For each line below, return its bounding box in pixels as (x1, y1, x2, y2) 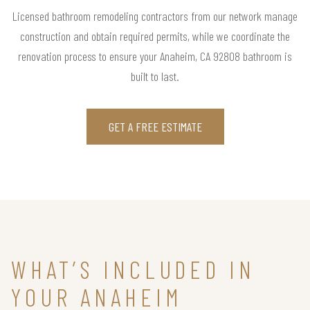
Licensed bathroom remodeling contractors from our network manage (12, 8, 298, 24)
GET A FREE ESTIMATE (108, 118, 202, 134)
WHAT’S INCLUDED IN (11, 253, 255, 284)
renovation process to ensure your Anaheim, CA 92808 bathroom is (18, 48, 292, 64)
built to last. (131, 68, 179, 84)
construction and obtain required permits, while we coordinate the (20, 28, 290, 44)
